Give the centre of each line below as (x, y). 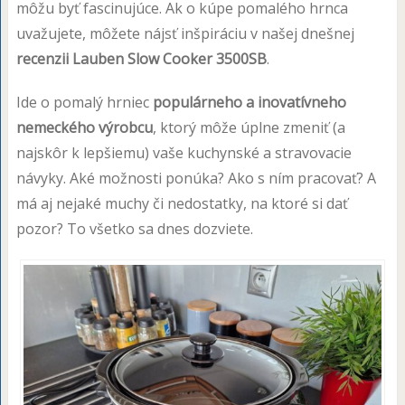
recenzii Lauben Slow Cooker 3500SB (141, 59)
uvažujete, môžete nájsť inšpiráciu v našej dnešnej (185, 33)
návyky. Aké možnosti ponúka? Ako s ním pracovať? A (196, 178)
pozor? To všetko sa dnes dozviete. (134, 229)
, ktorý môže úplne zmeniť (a (249, 127)
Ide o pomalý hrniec (84, 102)
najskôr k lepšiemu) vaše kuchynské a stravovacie (184, 153)
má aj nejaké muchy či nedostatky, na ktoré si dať (182, 203)
